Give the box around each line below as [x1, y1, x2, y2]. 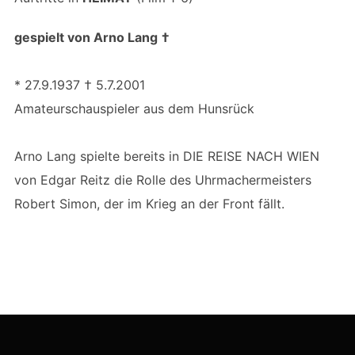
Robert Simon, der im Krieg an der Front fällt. [13, 196, 284, 212]
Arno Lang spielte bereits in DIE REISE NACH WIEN [13, 148, 319, 164]
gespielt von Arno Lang [13, 29, 158, 45]
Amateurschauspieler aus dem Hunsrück [13, 101, 254, 116]
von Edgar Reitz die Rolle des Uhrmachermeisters [13, 172, 311, 188]
